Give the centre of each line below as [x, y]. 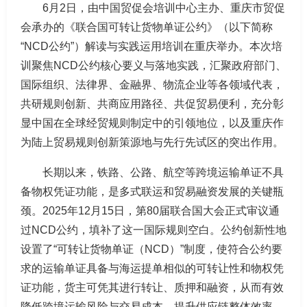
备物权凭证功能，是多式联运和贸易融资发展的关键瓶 [152, 192]
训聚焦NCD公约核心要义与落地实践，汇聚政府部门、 [153, 65]
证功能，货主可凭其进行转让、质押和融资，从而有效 [152, 287]
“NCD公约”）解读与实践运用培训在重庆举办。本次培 [151, 46]
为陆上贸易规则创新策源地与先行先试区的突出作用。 [152, 142]
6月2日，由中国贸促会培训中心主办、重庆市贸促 [164, 8]
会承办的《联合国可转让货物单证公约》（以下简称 [147, 27]
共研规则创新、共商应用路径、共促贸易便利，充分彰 [152, 104]
